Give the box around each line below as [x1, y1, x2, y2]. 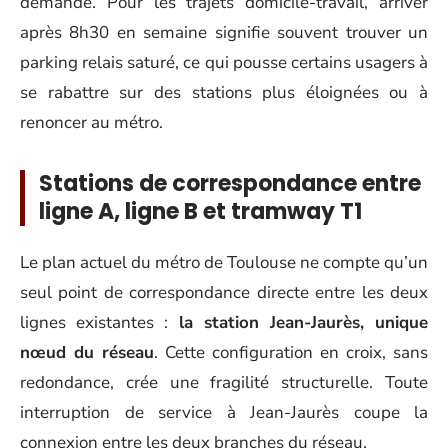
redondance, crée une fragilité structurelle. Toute [20, 371, 428, 394]
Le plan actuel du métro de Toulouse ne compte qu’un [20, 251, 428, 274]
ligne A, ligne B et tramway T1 [39, 195, 362, 227]
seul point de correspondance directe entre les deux [20, 281, 428, 304]
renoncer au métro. [20, 110, 163, 134]
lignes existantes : [20, 311, 179, 334]
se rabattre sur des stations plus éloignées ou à [20, 80, 428, 104]
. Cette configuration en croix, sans [154, 341, 428, 364]
